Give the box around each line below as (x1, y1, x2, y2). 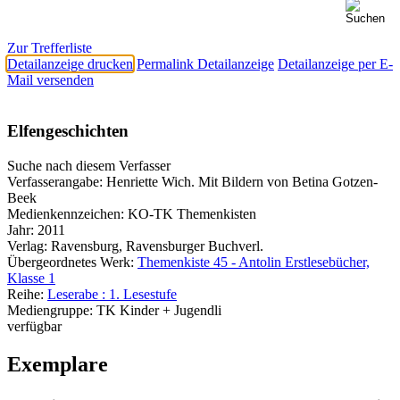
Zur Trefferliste (7, 40, 92, 56)
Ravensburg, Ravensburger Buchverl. (51, 237, 263, 254)
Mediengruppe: (7, 302, 96, 318)
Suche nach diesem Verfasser (7, 157, 171, 173)
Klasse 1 (7, 270, 55, 286)
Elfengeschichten (7, 121, 129, 141)
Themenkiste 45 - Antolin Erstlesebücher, (137, 254, 370, 270)
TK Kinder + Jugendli (96, 302, 221, 318)
